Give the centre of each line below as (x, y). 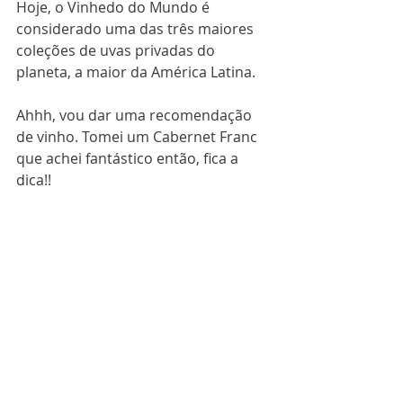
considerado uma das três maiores (137, 28)
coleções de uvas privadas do (117, 50)
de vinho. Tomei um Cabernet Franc (139, 136)
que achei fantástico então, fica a (129, 158)
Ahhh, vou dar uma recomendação (136, 115)
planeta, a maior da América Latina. (136, 72)
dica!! (34, 179)
